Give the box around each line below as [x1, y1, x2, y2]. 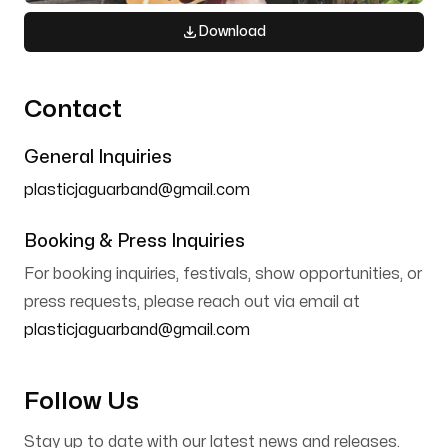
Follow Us [24, 390, 139, 413]
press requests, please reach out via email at [24, 294, 360, 310]
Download [198, 25, 266, 38]
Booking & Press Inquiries [24, 233, 245, 250]
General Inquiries [24, 149, 172, 166]
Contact [24, 98, 122, 121]
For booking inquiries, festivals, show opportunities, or [24, 266, 422, 282]
